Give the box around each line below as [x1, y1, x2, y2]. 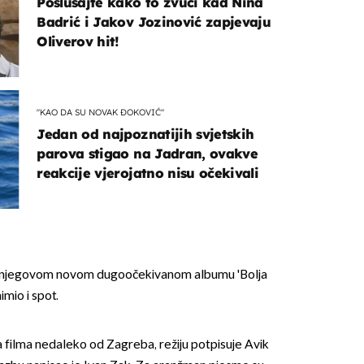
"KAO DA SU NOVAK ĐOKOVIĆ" [37, 106, 165, 118]
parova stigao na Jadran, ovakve [37, 145, 258, 162]
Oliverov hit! [37, 33, 119, 50]
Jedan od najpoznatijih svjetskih [37, 126, 254, 143]
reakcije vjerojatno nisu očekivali [37, 165, 259, 182]
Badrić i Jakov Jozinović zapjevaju [37, 14, 271, 31]
